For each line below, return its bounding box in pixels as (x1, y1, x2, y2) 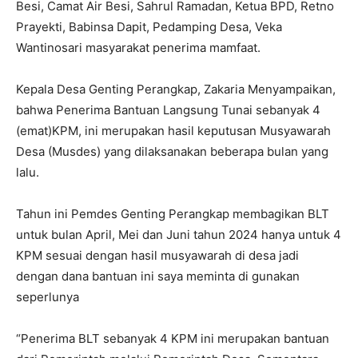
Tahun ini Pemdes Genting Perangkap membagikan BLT (16, 206, 332, 221)
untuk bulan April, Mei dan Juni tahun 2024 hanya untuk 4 (16, 227, 341, 242)
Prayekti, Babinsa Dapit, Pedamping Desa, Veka (16, 19, 282, 34)
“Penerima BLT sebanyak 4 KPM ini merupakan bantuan (16, 331, 329, 346)
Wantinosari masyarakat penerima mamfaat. (16, 40, 261, 55)
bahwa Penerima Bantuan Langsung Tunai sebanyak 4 (16, 102, 320, 117)
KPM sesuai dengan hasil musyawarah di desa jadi (16, 248, 299, 263)
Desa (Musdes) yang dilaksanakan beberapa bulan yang (16, 144, 328, 159)
